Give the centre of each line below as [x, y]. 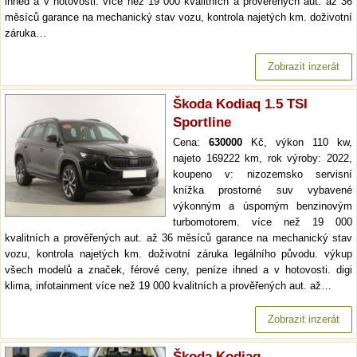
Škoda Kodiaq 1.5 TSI [240, 104]
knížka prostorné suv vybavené [263, 190]
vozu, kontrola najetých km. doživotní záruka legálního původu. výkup [178, 254]
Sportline [202, 122]
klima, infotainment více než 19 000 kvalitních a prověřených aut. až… [168, 286]
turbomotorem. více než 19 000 [263, 222]
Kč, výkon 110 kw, [297, 142]
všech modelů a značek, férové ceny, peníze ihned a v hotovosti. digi [178, 270]
